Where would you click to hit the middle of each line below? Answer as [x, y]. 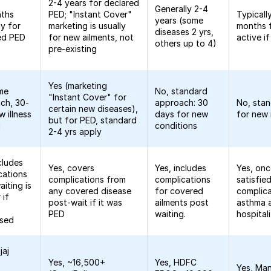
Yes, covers [72, 168]
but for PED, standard [93, 120]
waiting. [171, 214]
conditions [176, 126]
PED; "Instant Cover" [90, 14]
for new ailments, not [91, 37]
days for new [182, 114]
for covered [179, 191]
